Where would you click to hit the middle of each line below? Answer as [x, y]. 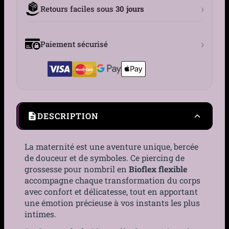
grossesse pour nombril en [77, 169]
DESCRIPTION [68, 116]
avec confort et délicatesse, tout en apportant [111, 191]
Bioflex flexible [158, 169]
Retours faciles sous [78, 8]
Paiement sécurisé [74, 44]
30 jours [130, 8]
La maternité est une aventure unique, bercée [111, 146]
